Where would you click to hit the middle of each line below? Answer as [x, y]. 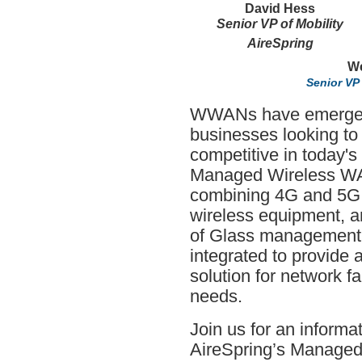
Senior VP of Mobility [280, 24]
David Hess [280, 8]
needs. [216, 297]
